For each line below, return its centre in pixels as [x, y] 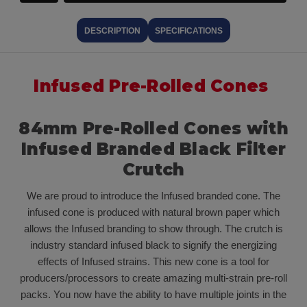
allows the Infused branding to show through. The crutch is [153, 229]
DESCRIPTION [112, 31]
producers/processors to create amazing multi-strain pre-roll [153, 278]
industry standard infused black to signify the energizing [153, 245]
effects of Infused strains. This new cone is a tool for [153, 262]
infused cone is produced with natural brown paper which [153, 212]
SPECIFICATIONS [189, 31]
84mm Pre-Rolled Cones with [153, 129]
